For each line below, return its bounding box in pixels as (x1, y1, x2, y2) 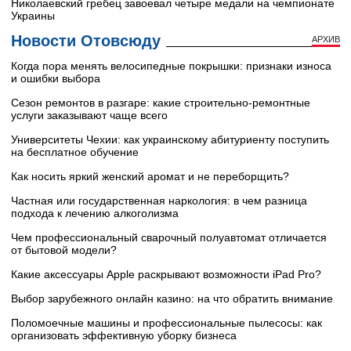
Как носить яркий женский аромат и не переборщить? (11, 170, 289, 183)
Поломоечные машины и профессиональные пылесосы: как (11, 317, 322, 330)
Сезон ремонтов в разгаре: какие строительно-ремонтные (11, 96, 310, 110)
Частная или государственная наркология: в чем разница (11, 194, 307, 208)
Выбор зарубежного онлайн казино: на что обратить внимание (11, 292, 333, 306)
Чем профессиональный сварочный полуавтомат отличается (11, 231, 327, 244)
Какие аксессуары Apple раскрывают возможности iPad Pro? (11, 268, 321, 281)
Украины (11, 9, 55, 23)
